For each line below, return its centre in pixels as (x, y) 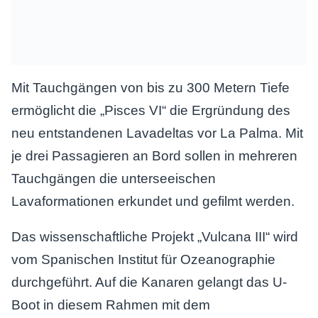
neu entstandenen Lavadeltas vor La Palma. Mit (157, 133)
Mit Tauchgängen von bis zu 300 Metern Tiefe (150, 88)
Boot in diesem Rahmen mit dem (111, 305)
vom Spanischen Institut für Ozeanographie (143, 259)
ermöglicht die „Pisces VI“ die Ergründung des (151, 110)
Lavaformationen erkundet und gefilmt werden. (153, 201)
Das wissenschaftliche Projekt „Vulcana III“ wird (155, 237)
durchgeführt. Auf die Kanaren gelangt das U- (149, 282)
